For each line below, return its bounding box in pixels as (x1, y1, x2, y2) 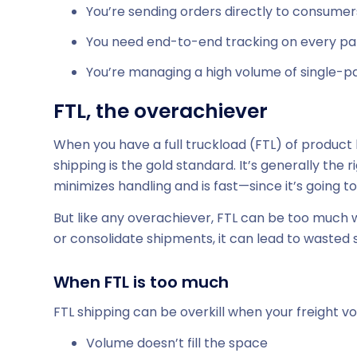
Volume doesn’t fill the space (86, 334, 268, 353)
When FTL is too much (53, 271, 229, 294)
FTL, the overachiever (53, 96, 268, 125)
